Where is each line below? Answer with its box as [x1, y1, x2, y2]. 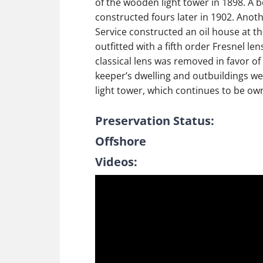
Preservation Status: [95, 113, 214, 129]
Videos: [95, 154, 137, 170]
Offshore [95, 133, 146, 149]
